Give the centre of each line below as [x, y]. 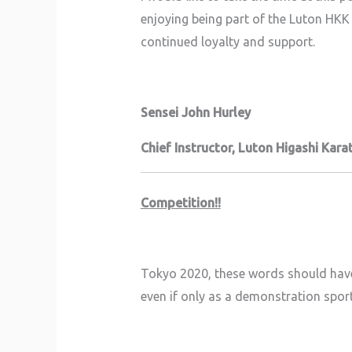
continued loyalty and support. [227, 41]
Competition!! [180, 202]
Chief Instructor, [189, 147]
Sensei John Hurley [195, 112]
